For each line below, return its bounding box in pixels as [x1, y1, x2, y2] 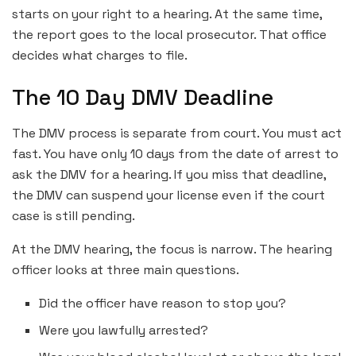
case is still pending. [12, 207, 135, 225]
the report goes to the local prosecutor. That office [12, 25, 327, 43]
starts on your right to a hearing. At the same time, [12, 5, 322, 22]
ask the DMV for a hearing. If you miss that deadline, [12, 166, 326, 184]
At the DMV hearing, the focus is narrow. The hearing [12, 241, 332, 258]
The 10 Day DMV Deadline [12, 83, 273, 112]
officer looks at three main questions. [12, 261, 239, 279]
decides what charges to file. [12, 46, 188, 64]
